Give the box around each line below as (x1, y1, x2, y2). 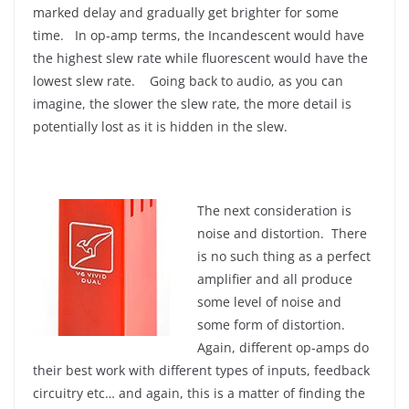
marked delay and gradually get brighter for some (33, 4, 339, 21)
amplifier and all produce (197, 270, 352, 288)
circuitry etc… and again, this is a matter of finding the (33, 384, 365, 402)
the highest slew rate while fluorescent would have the (33, 49, 368, 67)
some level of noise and (197, 293, 341, 310)
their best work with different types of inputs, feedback (33, 362, 370, 379)
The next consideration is (197, 202, 351, 219)
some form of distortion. (197, 316, 349, 333)
